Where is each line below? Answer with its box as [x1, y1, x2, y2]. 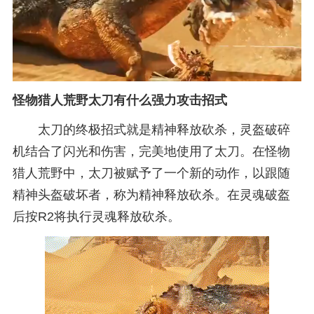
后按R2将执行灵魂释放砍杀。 [12, 210, 180, 224]
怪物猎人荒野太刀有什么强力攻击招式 [12, 93, 227, 107]
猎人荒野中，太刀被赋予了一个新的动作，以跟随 [12, 166, 290, 181]
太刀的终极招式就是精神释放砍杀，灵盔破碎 [37, 123, 290, 137]
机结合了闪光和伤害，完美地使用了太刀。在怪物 [12, 144, 290, 159]
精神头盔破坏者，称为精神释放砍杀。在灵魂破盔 [12, 188, 290, 203]
